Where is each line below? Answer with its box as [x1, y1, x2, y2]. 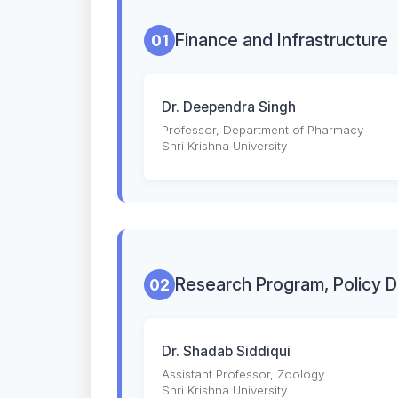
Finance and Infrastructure [175, 29, 388, 52]
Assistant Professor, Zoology [162, 367, 324, 382]
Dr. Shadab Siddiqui [162, 343, 291, 361]
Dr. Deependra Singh [162, 99, 296, 116]
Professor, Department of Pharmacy [162, 123, 363, 138]
